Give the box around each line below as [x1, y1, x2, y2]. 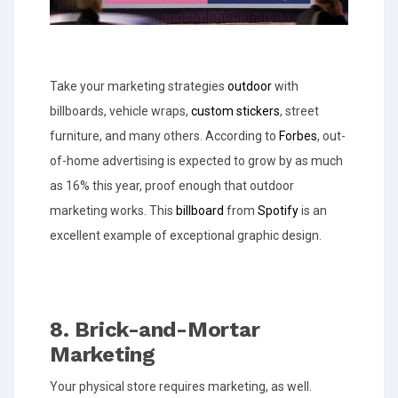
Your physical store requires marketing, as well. [50, 379, 312, 394]
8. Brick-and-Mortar [50, 317, 260, 343]
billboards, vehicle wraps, [50, 104, 191, 119]
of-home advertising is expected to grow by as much [50, 154, 343, 169]
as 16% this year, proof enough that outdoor [50, 179, 294, 194]
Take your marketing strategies [50, 79, 227, 94]
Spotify [258, 203, 298, 219]
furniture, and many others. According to [50, 129, 279, 144]
